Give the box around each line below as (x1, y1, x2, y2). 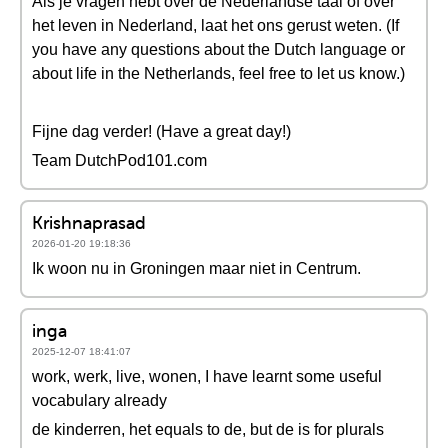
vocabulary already (32, 392, 167, 409)
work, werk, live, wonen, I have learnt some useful (32, 368, 382, 385)
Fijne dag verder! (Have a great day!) (32, 123, 291, 140)
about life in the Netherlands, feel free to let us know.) (32, 65, 405, 82)
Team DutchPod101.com (32, 152, 207, 169)
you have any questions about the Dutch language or (32, 41, 405, 58)
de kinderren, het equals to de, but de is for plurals (32, 421, 384, 438)
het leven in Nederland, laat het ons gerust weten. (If (32, 17, 399, 34)
